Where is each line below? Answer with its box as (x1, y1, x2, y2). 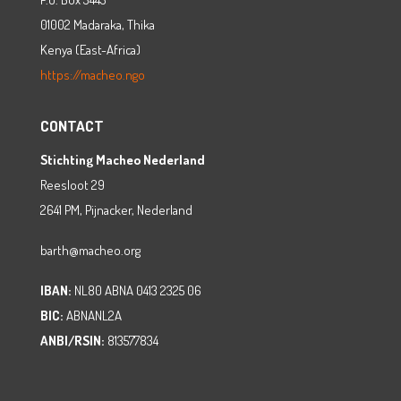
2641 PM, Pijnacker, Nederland (40, 201, 192, 219)
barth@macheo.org (40, 242, 141, 260)
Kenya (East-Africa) (40, 40, 141, 58)
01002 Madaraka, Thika (40, 15, 155, 33)
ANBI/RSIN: (40, 332, 105, 350)
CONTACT (40, 115, 104, 135)
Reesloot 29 (40, 176, 105, 194)
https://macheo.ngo (40, 65, 145, 83)
